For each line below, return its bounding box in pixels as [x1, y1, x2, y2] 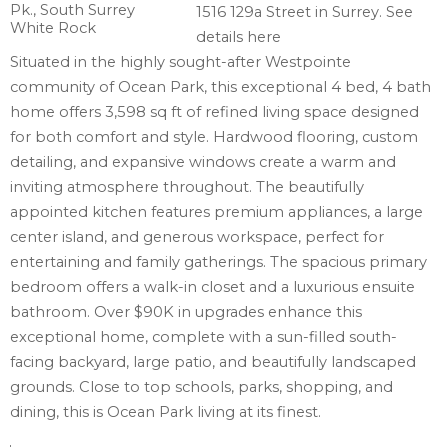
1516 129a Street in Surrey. [196, 3, 387, 22]
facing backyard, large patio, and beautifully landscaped [10, 353, 416, 372]
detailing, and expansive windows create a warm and [10, 153, 396, 172]
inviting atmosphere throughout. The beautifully [10, 178, 364, 197]
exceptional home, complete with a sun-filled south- [10, 328, 397, 347]
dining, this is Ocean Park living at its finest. [10, 403, 321, 422]
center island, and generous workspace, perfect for [10, 228, 384, 247]
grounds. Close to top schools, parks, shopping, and [10, 378, 393, 397]
